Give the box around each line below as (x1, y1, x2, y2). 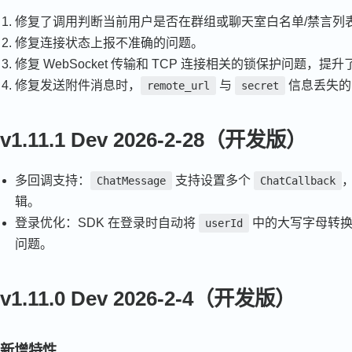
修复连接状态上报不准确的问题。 (15, 36, 204, 50)
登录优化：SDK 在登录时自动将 (15, 216, 200, 230)
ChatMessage (97, 174, 167, 188)
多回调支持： (15, 174, 91, 188)
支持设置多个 (172, 174, 255, 188)
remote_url (147, 79, 211, 93)
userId (205, 217, 244, 230)
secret (241, 79, 280, 93)
